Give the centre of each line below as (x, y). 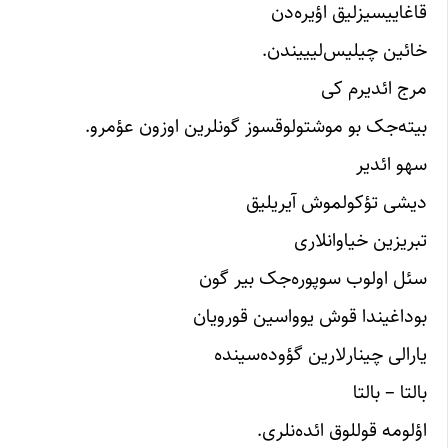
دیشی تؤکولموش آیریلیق (336, 201)
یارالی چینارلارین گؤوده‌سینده (320, 353)
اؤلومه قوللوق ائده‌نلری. (342, 429)
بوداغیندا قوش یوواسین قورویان (310, 315)
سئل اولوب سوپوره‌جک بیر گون (313, 277)
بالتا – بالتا (390, 391)
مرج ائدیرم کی (374, 87)
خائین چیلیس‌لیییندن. (344, 49)
